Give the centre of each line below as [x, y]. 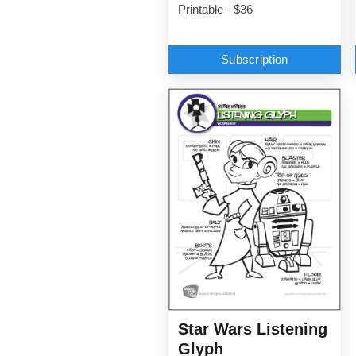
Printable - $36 [215, 10]
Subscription [254, 60]
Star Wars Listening [253, 329]
